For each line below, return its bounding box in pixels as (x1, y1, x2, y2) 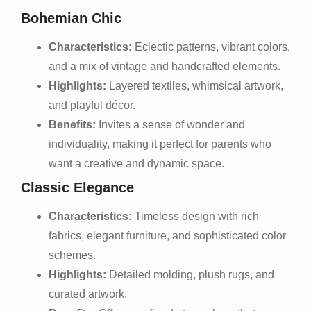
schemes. (49, 249, 96, 261)
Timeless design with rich (132, 210, 259, 222)
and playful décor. (49, 99, 135, 111)
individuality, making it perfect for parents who (49, 137, 271, 150)
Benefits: (49, 118, 96, 131)
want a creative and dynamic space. (49, 157, 224, 169)
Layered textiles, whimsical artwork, (106, 79, 283, 92)
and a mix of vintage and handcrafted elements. (49, 60, 280, 72)
